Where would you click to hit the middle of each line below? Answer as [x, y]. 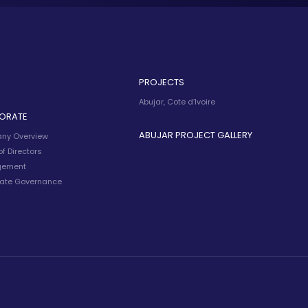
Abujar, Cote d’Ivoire [177, 102]
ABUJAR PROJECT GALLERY [196, 135]
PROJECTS [162, 82]
